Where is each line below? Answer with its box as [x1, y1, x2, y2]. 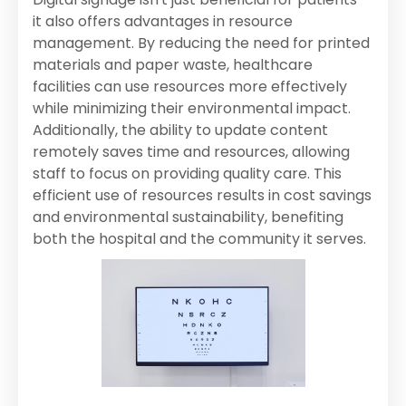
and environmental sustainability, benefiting [33, 207, 343, 228]
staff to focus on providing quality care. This [33, 163, 342, 185]
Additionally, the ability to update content [33, 120, 328, 141]
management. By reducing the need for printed [33, 33, 370, 54]
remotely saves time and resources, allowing [33, 141, 350, 163]
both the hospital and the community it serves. [33, 228, 366, 250]
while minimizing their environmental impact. [33, 98, 351, 120]
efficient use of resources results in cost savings [33, 185, 372, 207]
